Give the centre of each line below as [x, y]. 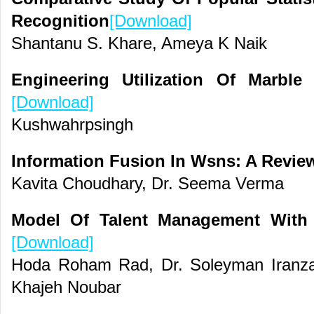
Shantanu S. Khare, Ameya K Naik [139, 43]
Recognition [60, 21]
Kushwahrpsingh [72, 125]
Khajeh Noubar [66, 287]
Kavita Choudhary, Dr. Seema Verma [148, 184]
